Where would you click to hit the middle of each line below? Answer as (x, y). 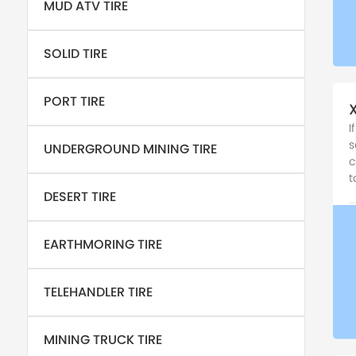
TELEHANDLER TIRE (98, 292)
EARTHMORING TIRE (103, 244)
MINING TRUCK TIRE (103, 340)
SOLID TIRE (75, 54)
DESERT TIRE (79, 197)
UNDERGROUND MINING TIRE (130, 149)
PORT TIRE (74, 101)
